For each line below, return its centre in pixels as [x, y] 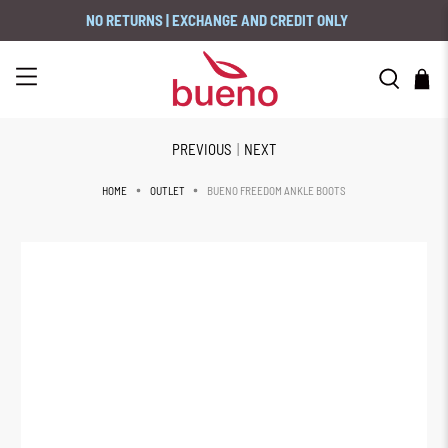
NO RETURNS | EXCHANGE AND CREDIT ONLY [216, 20]
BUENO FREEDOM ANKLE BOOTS [276, 190]
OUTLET [167, 191]
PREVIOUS [202, 148]
